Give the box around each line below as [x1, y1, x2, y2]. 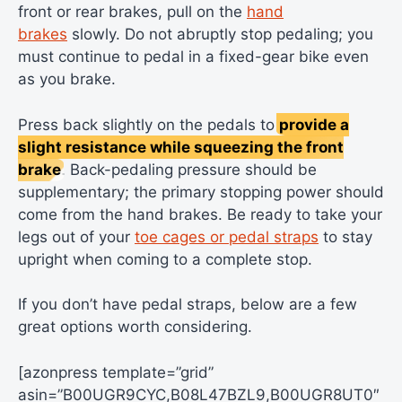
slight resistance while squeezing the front [18, 137, 344, 156]
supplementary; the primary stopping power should [18, 182, 384, 201]
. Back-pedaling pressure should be [61, 160, 317, 179]
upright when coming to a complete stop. [18, 249, 312, 268]
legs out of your [18, 227, 135, 246]
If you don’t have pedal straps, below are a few [18, 295, 357, 314]
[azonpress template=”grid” [18, 363, 214, 381]
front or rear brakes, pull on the [18, 3, 247, 22]
